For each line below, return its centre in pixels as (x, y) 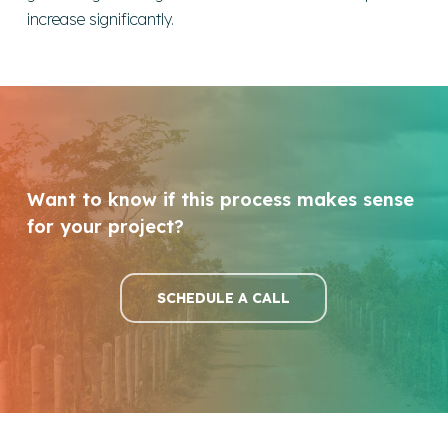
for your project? (106, 226)
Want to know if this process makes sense (221, 199)
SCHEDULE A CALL (224, 297)
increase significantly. (101, 18)
